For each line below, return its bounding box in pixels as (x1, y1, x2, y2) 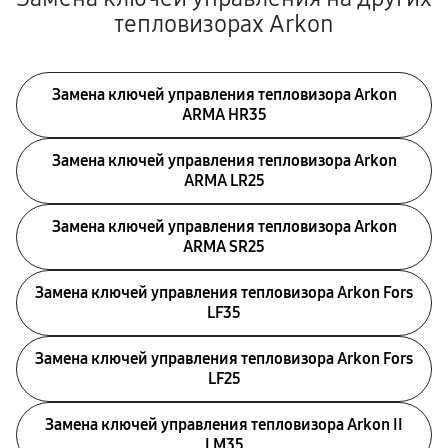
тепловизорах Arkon (114, 10, 334, 38)
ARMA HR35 (181, 105, 267, 124)
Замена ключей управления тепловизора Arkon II (45, 415, 403, 434)
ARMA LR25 (183, 171, 265, 190)
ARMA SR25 (183, 237, 265, 256)
